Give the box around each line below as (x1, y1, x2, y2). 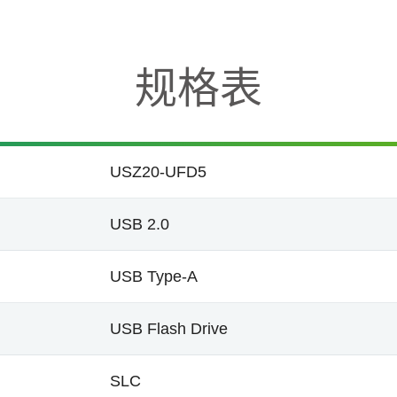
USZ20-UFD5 (110, 163, 206, 181)
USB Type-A (110, 268, 198, 285)
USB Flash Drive (110, 320, 228, 338)
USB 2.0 (110, 215, 169, 233)
